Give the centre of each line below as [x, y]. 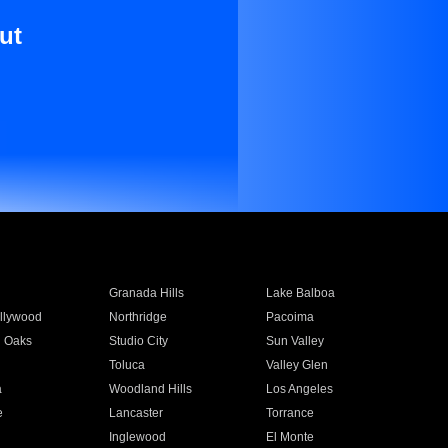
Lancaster [135, 413]
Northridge [137, 317]
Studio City [138, 341]
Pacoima [290, 317]
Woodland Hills [150, 389]
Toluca [126, 365]
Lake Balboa [301, 293]
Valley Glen [297, 365]
